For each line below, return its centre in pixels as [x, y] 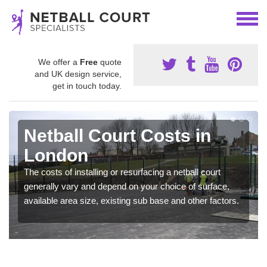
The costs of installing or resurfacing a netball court [122, 172]
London [56, 155]
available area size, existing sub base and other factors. [131, 201]
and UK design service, [78, 74]
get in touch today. [87, 86]
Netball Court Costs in [117, 136]
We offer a [59, 62]
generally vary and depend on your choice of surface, [127, 186]
